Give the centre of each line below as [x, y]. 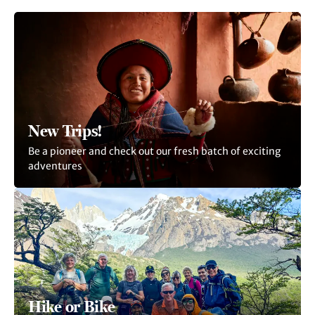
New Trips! [65, 131]
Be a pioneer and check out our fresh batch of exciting [154, 151]
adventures [55, 166]
